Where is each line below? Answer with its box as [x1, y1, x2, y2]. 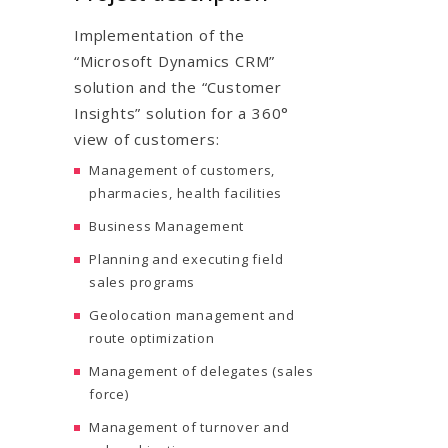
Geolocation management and [89, 305, 295, 324]
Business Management [89, 216, 245, 235]
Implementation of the [74, 24, 245, 45]
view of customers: [74, 128, 220, 149]
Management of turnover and [89, 417, 290, 436]
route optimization [89, 328, 215, 347]
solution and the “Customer [74, 76, 282, 97]
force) [89, 384, 129, 403]
